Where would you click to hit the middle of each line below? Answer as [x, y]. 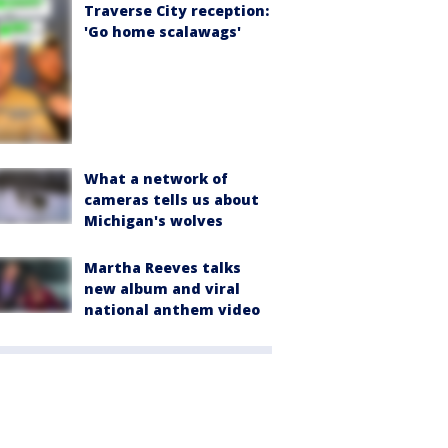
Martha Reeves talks [162, 267]
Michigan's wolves [153, 220]
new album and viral [162, 288]
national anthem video [172, 309]
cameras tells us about [171, 199]
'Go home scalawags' [162, 32]
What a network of [156, 178]
